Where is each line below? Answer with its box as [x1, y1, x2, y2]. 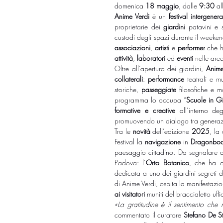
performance [148, 74, 184, 84]
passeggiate [141, 84, 177, 94]
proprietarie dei [114, 21, 164, 31]
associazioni [114, 42, 150, 52]
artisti [154, 42, 169, 52]
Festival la [114, 136, 145, 146]
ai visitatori [114, 189, 145, 199]
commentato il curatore [114, 210, 184, 220]
